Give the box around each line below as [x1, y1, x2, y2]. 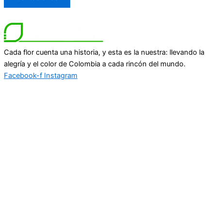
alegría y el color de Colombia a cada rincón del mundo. [4, 60, 186, 69]
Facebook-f [4, 71, 42, 80]
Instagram [44, 71, 77, 80]
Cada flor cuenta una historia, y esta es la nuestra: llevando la [4, 48, 204, 57]
